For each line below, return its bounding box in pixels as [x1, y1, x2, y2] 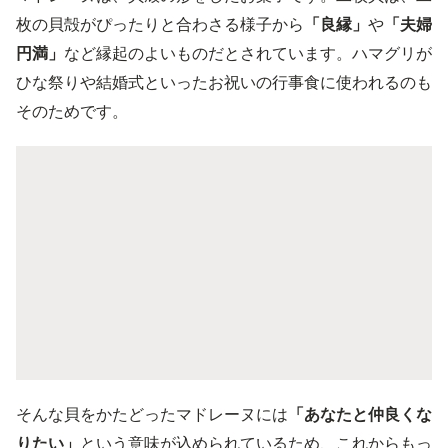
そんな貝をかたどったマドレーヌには [16, 403, 288, 424]
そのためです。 [16, 100, 128, 121]
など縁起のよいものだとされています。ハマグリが [64, 42, 432, 63]
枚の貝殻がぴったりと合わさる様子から [16, 13, 304, 34]
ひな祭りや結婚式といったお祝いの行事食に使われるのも [16, 71, 432, 92]
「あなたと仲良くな [288, 403, 432, 424]
